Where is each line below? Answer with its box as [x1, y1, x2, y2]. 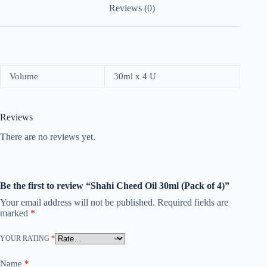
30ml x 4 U [114, 71, 156, 81]
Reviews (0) [109, 3, 156, 14]
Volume [10, 71, 38, 81]
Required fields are [157, 197, 228, 207]
